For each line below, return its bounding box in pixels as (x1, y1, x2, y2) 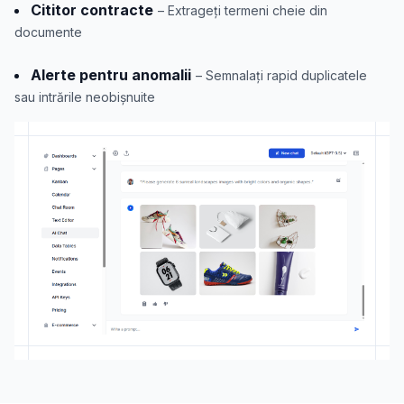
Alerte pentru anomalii (31, 66, 191, 85)
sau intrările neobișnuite (14, 89, 155, 106)
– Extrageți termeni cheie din (158, 3, 327, 19)
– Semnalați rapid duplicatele (196, 68, 367, 84)
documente (14, 24, 82, 41)
